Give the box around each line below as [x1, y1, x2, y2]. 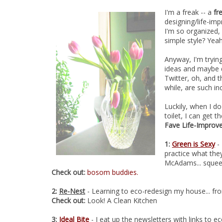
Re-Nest [59, 186, 85, 196]
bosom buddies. [87, 167, 138, 177]
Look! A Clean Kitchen [87, 196, 157, 205]
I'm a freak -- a [165, 7, 214, 17]
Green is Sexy [172, 139, 215, 149]
